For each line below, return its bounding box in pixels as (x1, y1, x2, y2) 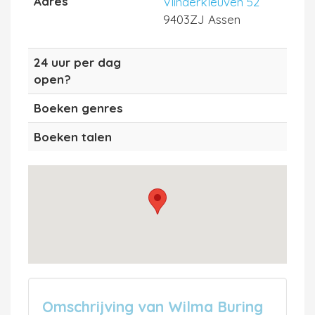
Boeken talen (34, 129, 112, 144)
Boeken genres (34, 100, 123, 115)
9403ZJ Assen (163, 11, 240, 27)
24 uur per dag (34, 54, 121, 70)
